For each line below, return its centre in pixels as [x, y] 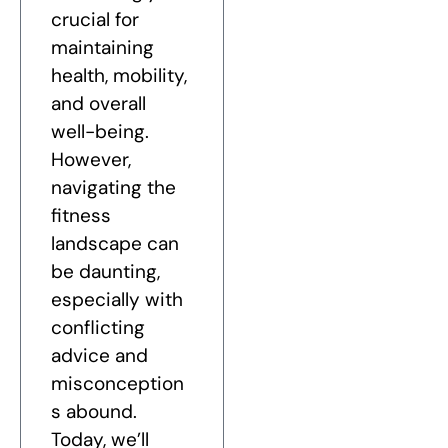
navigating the [113, 188]
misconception [117, 384]
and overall [98, 104]
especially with [117, 300]
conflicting [98, 328]
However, [91, 160]
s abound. [94, 412]
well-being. [100, 132]
